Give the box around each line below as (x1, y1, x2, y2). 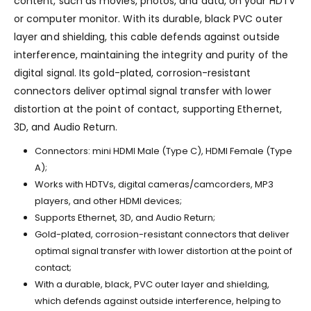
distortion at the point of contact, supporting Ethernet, (14, 101, 282, 116)
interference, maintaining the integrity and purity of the (14, 47, 288, 62)
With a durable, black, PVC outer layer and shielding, (34, 277, 269, 291)
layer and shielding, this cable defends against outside (14, 29, 280, 44)
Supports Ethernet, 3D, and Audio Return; (34, 210, 215, 224)
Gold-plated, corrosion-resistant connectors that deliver (34, 227, 289, 241)
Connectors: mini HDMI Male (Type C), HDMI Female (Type (34, 144, 292, 158)
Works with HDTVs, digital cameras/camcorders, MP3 (34, 177, 274, 191)
